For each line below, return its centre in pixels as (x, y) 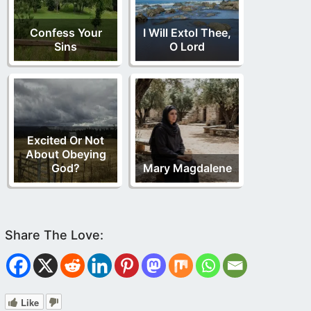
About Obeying (66, 154)
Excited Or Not (66, 141)
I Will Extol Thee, (187, 33)
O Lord (187, 47)
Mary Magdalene (187, 168)
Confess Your (66, 33)
